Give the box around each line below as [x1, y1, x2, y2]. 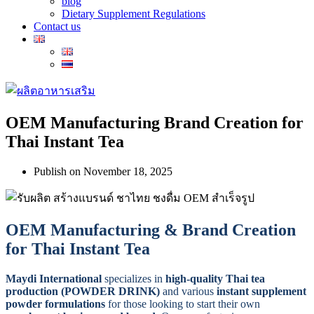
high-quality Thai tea [165, 272, 265, 285]
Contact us [34, 20, 81, 32]
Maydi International [6, 272, 102, 285]
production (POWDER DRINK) [6, 285, 160, 297]
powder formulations [6, 297, 105, 310]
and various [160, 285, 217, 297]
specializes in [102, 272, 165, 285]
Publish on [34, 165, 83, 177]
